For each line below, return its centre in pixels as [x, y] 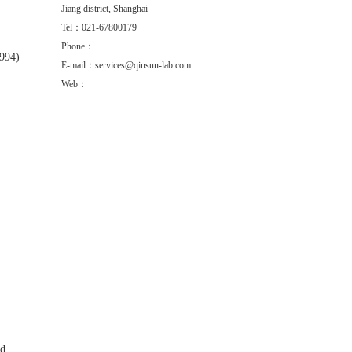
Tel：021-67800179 [99, 27]
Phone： [78, 46]
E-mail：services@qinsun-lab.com [126, 65]
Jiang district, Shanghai [104, 9]
